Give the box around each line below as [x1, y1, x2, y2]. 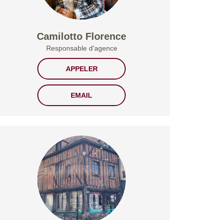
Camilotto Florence [37, 31, 126, 42]
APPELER [65, 65, 98, 73]
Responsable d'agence [46, 44, 117, 53]
